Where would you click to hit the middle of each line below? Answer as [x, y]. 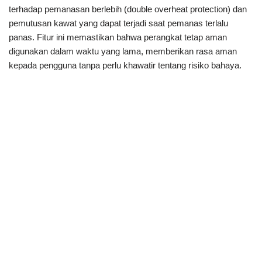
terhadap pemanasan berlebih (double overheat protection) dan [128, 9]
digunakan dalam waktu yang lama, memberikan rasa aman [123, 51]
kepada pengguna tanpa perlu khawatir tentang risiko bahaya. [125, 65]
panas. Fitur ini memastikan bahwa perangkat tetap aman [118, 37]
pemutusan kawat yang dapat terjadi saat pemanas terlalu [118, 23]
